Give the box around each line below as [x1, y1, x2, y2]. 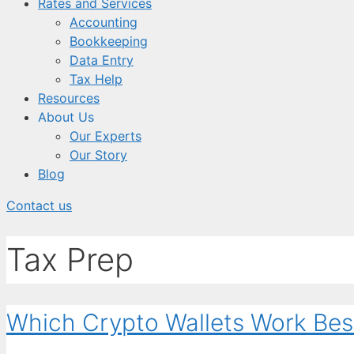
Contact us [6, 198, 72, 213]
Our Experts [70, 128, 141, 144]
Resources [38, 90, 100, 106]
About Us [38, 109, 94, 125]
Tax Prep [6, 239, 134, 279]
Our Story [70, 147, 127, 163]
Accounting [70, 14, 137, 30]
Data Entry [70, 52, 134, 68]
